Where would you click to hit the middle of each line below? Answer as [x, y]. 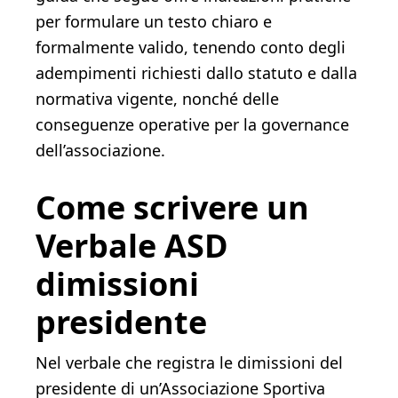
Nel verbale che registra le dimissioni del [189, 362]
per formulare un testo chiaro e [154, 21]
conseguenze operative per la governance [192, 124]
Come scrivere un [172, 207]
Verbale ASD [132, 246]
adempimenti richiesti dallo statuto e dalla [196, 73]
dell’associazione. [100, 150]
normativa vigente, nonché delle [157, 99]
